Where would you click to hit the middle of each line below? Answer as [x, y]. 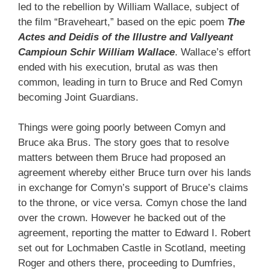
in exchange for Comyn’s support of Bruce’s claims [133, 188]
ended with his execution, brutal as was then [118, 67]
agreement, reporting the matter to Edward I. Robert [134, 233]
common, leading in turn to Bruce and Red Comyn [130, 82]
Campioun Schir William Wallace [96, 52]
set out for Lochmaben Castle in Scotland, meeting [132, 248]
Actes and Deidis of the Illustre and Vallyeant [126, 37]
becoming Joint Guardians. [78, 97]
